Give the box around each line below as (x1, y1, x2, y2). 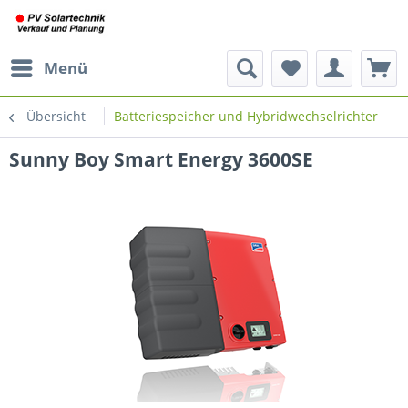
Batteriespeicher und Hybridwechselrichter (114, 107, 378, 125)
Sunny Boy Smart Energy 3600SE (9, 147, 313, 172)
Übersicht (26, 107, 86, 125)
